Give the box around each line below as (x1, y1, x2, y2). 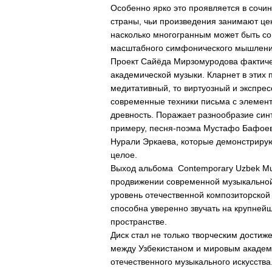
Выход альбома (110, 163, 175, 173)
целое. (110, 150, 137, 160)
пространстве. (110, 217, 167, 226)
